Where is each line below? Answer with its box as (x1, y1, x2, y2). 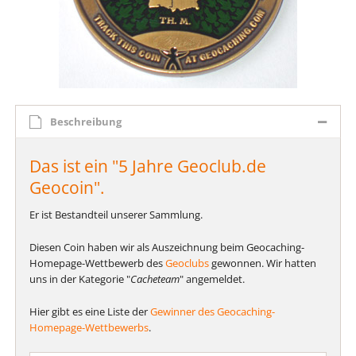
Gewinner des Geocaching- (149, 304, 275, 319)
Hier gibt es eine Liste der (29, 304, 150, 319)
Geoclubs (164, 255, 209, 270)
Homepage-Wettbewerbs (29, 319, 149, 335)
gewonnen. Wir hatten (208, 255, 316, 270)
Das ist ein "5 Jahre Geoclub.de (29, 154, 266, 177)
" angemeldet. (179, 271, 245, 286)
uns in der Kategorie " (29, 271, 130, 286)
